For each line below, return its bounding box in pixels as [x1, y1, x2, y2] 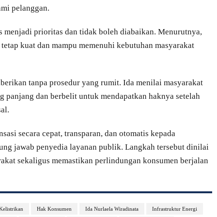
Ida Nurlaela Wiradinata [85, 205, 139, 212]
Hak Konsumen [37, 205, 72, 212]
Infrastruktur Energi [152, 205, 197, 212]
